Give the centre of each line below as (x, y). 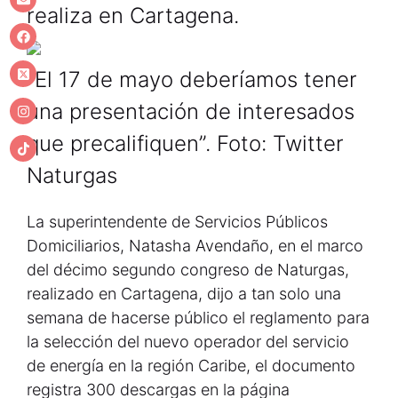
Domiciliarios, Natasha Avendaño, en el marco (195, 246)
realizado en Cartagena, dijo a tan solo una (184, 294)
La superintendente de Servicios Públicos (177, 222)
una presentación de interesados (191, 111)
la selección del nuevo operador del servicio (188, 342)
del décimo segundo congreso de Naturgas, (188, 270)
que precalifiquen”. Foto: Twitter (185, 143)
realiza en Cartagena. (133, 16)
